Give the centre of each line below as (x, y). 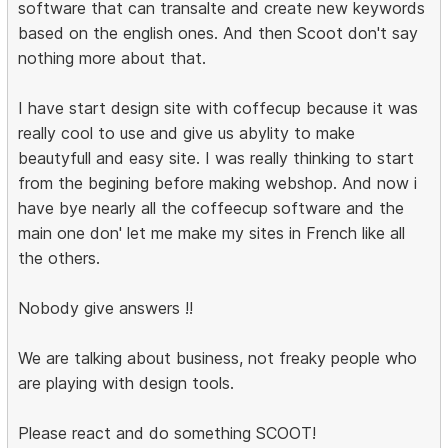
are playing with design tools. (126, 383)
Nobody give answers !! (106, 308)
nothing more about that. (112, 58)
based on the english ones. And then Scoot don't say (218, 33)
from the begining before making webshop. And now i (218, 183)
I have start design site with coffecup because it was (218, 108)
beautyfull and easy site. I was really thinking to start (216, 158)
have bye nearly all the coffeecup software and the (211, 208)
